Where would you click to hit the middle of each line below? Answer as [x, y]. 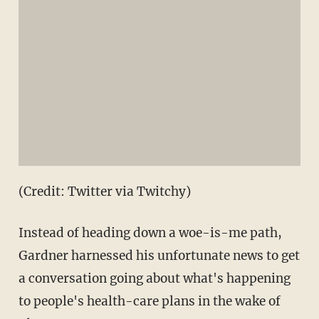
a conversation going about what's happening [154, 279]
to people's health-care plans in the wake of [149, 302]
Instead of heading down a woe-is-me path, [150, 233]
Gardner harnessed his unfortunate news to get [159, 256]
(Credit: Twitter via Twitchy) [104, 192]
